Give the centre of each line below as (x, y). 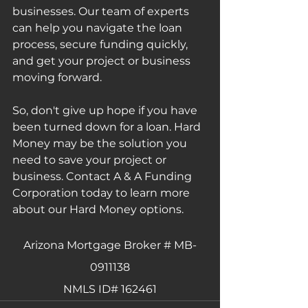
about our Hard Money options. (98, 209)
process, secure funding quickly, (101, 44)
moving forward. (57, 77)
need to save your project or (91, 159)
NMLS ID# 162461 (110, 289)
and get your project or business (103, 60)
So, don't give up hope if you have (106, 110)
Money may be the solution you (101, 143)
